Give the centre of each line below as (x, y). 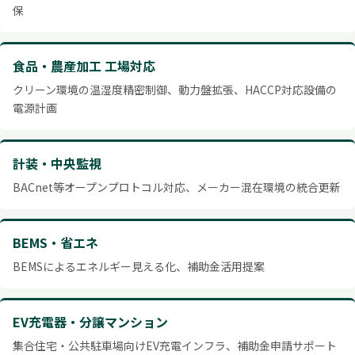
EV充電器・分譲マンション (90, 322)
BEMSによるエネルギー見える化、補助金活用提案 (139, 266)
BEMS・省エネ (55, 242)
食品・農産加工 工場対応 (84, 66)
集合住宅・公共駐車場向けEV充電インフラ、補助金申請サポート (175, 345)
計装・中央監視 (57, 163)
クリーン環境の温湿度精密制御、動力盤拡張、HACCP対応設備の (175, 90)
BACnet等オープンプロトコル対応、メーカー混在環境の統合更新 (177, 187)
